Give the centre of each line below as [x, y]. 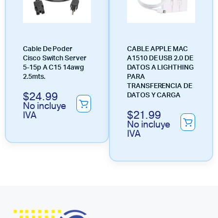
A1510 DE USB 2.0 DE [160, 58]
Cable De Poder [48, 49]
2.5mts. [34, 77]
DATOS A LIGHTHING [160, 67]
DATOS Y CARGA [154, 95]
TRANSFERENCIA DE [160, 86]
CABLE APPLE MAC [157, 49]
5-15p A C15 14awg [54, 67]
